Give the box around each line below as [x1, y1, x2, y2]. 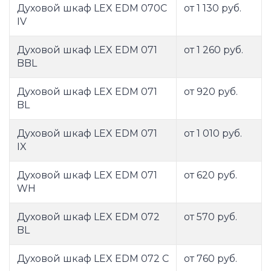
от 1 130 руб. [184, 2, 241, 15]
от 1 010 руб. [184, 128, 242, 140]
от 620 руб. [184, 169, 237, 181]
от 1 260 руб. [184, 44, 243, 56]
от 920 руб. [184, 86, 238, 98]
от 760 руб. [184, 253, 237, 265]
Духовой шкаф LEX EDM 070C [17, 2, 167, 15]
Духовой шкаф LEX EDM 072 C [17, 253, 169, 265]
